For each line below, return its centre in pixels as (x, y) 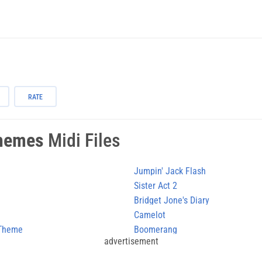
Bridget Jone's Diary (172, 200)
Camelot (150, 215)
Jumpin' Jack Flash (170, 171)
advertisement (131, 241)
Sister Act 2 (156, 185)
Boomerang (156, 229)
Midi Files (82, 140)
